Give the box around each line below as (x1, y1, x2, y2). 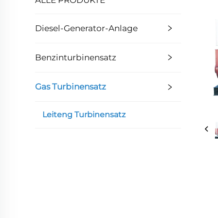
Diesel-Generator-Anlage (35, 23, 138, 33)
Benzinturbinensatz (35, 52, 116, 62)
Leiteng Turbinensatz (42, 109, 126, 119)
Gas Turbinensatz (35, 81, 106, 91)
